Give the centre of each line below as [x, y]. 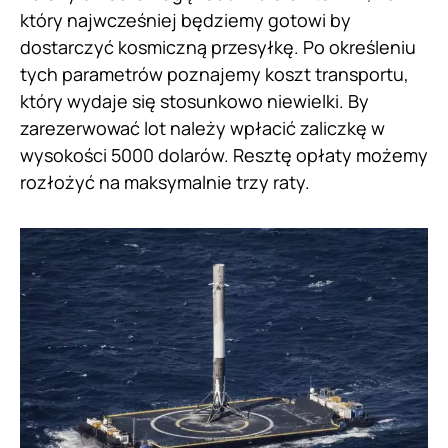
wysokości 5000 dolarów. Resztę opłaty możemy [224, 154]
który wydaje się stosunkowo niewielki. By [194, 100]
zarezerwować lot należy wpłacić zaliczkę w [202, 127]
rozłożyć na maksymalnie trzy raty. [165, 181]
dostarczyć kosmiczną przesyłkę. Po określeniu [218, 46]
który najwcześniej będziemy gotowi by [185, 19]
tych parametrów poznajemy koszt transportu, [214, 73]
